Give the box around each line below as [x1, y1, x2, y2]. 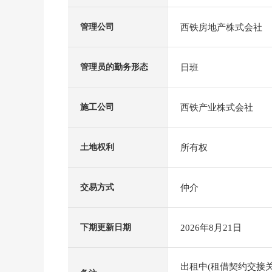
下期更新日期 [80, 223, 131, 232]
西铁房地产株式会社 [180, 22, 262, 32]
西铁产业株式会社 [180, 102, 253, 112]
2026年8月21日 [180, 222, 242, 233]
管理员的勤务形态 [80, 63, 148, 72]
